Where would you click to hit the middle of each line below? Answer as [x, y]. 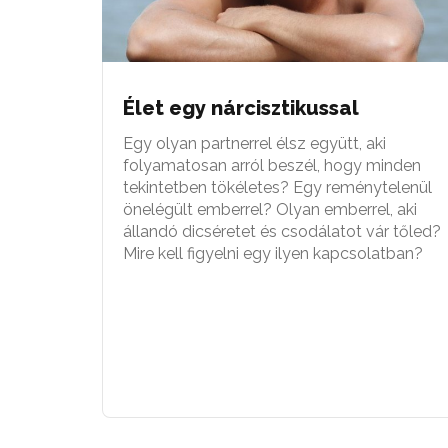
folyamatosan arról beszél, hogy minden [272, 165]
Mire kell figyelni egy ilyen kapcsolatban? [273, 253]
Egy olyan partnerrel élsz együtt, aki [254, 143]
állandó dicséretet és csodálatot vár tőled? [282, 231]
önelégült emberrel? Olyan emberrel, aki [270, 209]
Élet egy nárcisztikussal [241, 107]
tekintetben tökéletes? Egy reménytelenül [277, 187]
